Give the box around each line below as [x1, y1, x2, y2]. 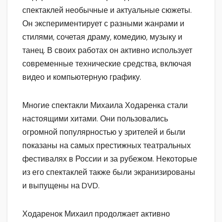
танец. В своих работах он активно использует [22, 45, 192, 55]
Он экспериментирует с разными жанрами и [22, 18, 184, 29]
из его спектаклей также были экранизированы [22, 166, 195, 177]
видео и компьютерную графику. [22, 71, 141, 82]
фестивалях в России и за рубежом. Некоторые [22, 153, 197, 164]
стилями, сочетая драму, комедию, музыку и [22, 31, 182, 42]
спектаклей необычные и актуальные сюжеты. [22, 4, 192, 15]
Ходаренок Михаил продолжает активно [22, 208, 170, 219]
